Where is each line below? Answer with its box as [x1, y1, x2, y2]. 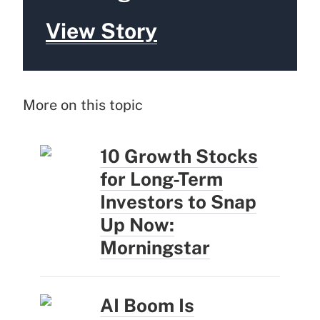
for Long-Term [100, 167, 223, 190]
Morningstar [100, 236, 210, 259]
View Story [46, 17, 157, 44]
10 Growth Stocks [100, 144, 258, 167]
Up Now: [100, 213, 174, 236]
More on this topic [23, 96, 143, 114]
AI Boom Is [100, 294, 194, 316]
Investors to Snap [100, 190, 256, 213]
